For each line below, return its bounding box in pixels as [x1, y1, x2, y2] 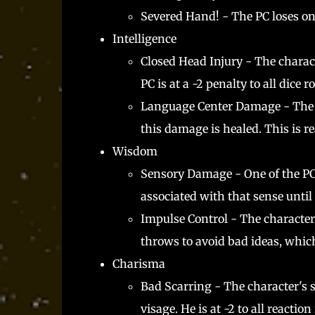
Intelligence [112, 31, 179, 46]
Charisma [112, 256, 165, 271]
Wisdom [112, 143, 157, 158]
